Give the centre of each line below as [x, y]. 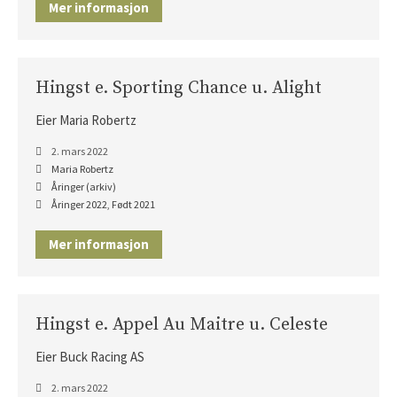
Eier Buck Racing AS [90, 356]
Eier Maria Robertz [86, 120]
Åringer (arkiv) [84, 186]
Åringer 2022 [79, 204]
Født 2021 [133, 204]
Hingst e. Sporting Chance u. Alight [179, 88]
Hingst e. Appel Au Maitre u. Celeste [182, 324]
